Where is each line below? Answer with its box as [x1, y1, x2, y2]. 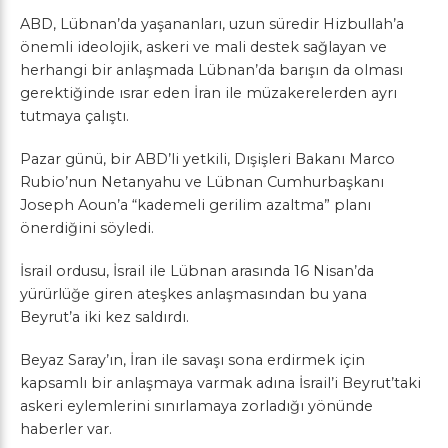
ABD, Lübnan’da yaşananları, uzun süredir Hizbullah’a [20, 14, 404, 33]
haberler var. [20, 419, 112, 438]
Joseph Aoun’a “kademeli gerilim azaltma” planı [20, 195, 371, 214]
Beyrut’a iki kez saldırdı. [20, 307, 189, 326]
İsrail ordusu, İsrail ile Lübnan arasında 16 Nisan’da [20, 261, 374, 280]
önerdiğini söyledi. [20, 218, 154, 237]
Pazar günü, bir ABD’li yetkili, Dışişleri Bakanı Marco [20, 149, 395, 168]
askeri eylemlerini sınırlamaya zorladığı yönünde [20, 396, 373, 415]
